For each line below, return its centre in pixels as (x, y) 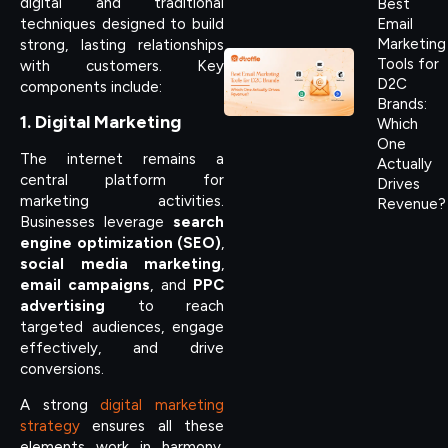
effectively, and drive (122, 348)
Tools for (408, 64)
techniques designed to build (122, 23)
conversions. (62, 369)
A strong (60, 404)
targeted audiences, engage (122, 327)
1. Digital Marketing (100, 122)
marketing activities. (122, 201)
